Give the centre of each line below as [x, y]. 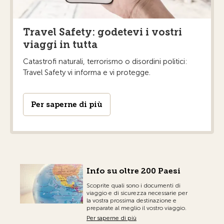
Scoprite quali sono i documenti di [133, 186]
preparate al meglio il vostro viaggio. [136, 208]
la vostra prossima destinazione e [131, 201]
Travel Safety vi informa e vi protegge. [87, 73]
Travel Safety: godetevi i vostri [102, 32]
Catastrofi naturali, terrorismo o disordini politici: [105, 62]
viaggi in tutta [60, 45]
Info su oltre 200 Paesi [133, 171]
